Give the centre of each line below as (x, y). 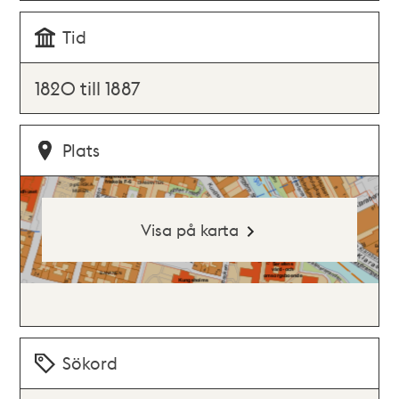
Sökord (90, 363)
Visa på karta (189, 229)
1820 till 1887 (88, 88)
